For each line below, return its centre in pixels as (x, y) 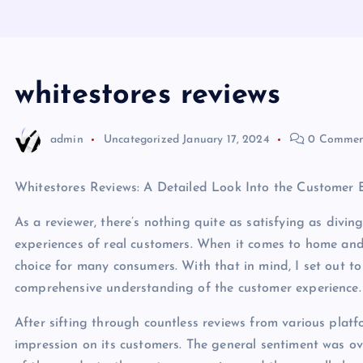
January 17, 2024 (226, 139)
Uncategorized (141, 139)
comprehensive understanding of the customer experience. (188, 288)
